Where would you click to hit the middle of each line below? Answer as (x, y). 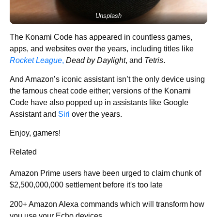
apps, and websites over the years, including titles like (102, 49)
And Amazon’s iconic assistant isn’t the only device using (107, 79)
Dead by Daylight (96, 61)
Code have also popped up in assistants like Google (99, 103)
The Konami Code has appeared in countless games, (101, 37)
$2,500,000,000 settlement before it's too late (86, 185)
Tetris (154, 61)
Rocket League (36, 61)
